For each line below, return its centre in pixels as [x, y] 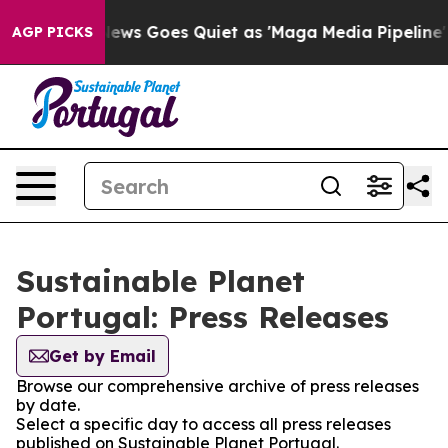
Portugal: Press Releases [202, 317]
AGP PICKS [52, 32]
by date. [48, 405]
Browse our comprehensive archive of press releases [217, 386]
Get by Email [102, 356]
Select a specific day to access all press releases [203, 424]
